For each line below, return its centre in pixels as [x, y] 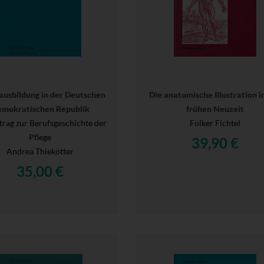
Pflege [40, 137]
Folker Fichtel [215, 123]
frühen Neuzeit [215, 108]
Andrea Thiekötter [40, 151]
